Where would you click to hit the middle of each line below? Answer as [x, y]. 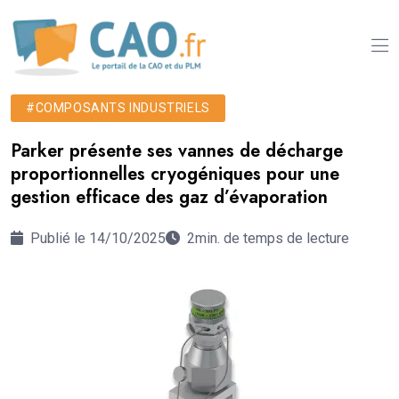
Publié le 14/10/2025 [96, 238]
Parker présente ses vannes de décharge [177, 151]
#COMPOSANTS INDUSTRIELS [118, 107]
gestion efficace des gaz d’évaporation [169, 197]
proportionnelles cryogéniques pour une [175, 174]
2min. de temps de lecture [268, 238]
